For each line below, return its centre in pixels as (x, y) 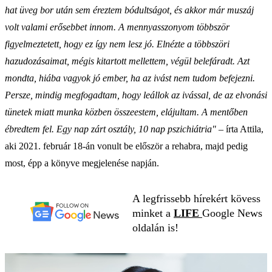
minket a (153, 213)
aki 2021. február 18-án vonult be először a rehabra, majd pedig (126, 146)
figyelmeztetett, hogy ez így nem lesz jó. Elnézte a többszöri (117, 44)
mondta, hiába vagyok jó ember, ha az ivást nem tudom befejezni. (130, 78)
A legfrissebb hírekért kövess (196, 198)
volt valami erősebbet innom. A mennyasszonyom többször (117, 27)
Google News (232, 213)
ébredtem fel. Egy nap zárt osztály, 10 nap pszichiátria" (110, 129)
